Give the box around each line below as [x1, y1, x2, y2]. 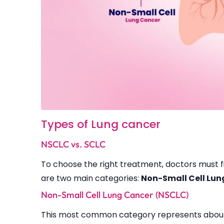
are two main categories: [41, 172, 141, 184]
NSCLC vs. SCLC [41, 138, 105, 150]
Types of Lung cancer [41, 116, 160, 132]
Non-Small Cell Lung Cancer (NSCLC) [41, 189, 188, 201]
